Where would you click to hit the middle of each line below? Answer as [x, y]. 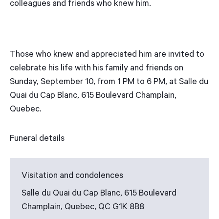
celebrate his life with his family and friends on [97, 69]
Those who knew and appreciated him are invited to [107, 55]
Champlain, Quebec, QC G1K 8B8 [83, 208]
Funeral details [37, 140]
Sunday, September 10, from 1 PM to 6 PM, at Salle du [109, 83]
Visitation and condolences [72, 177]
